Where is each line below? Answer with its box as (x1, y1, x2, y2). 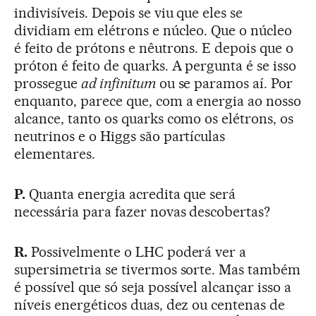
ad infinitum (80, 75, 156, 92)
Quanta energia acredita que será (25, 186, 236, 203)
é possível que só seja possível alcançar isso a (14, 279, 292, 296)
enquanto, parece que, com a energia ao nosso (14, 92, 302, 110)
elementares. (14, 145, 95, 163)
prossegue (14, 75, 81, 92)
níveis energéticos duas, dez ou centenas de (14, 296, 286, 314)
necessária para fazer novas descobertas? (14, 203, 271, 221)
